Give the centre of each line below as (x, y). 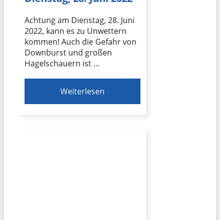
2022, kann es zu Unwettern (76, 31)
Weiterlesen (83, 92)
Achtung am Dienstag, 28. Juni (80, 20)
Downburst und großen (68, 53)
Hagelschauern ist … (62, 64)
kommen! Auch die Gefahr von (81, 42)
